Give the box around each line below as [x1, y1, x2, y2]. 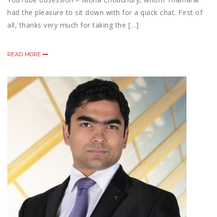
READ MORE [7, 51, 43, 58]
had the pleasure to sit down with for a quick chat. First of [7, 8, 202, 17]
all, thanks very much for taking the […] [7, 20, 139, 30]
